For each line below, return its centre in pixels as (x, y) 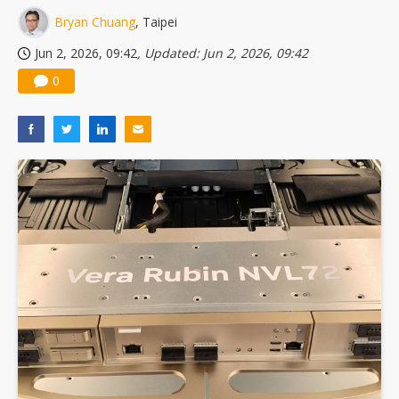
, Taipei (156, 22)
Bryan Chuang (95, 22)
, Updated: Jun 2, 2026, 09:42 (223, 53)
